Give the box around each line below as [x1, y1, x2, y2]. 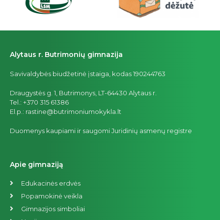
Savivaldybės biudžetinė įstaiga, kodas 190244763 [10, 70, 165, 78]
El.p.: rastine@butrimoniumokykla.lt [10, 108, 121, 116]
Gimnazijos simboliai [21, 205, 85, 213]
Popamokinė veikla [21, 192, 82, 200]
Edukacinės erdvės [21, 179, 81, 188]
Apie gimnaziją [10, 160, 63, 169]
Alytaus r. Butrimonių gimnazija [10, 50, 123, 59]
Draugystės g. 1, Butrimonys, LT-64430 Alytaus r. [10, 89, 157, 97]
